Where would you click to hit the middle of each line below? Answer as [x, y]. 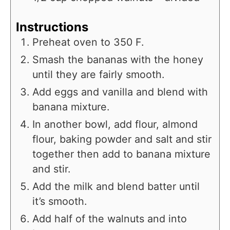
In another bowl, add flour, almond [115, 124]
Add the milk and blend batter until [116, 186]
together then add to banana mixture [121, 154]
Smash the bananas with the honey [118, 60]
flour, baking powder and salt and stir [122, 139]
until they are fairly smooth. [98, 74]
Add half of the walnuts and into [110, 219]
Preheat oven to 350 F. [88, 42]
